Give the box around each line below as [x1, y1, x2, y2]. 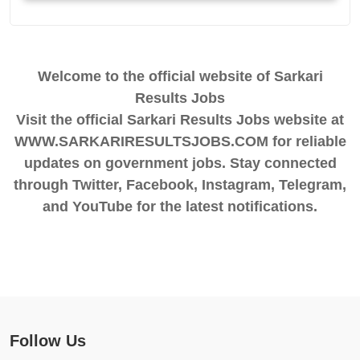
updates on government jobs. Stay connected [23, 154, 337, 171]
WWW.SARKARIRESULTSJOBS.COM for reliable [14, 133, 346, 149]
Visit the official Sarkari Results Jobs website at [16, 111, 344, 128]
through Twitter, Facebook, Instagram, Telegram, [14, 176, 346, 193]
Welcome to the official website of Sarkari [37, 67, 323, 84]
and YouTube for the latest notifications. [43, 198, 317, 215]
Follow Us [10, 331, 86, 350]
